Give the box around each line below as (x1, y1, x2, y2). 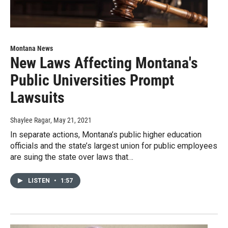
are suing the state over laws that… (10, 152, 133, 162)
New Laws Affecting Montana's (10, 54, 198, 72)
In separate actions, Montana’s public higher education (10, 130, 202, 140)
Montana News (10, 44, 53, 53)
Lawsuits (10, 89, 65, 107)
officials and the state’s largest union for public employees (10, 141, 217, 151)
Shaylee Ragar (10, 116, 50, 125)
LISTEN (28, 177, 51, 185)
